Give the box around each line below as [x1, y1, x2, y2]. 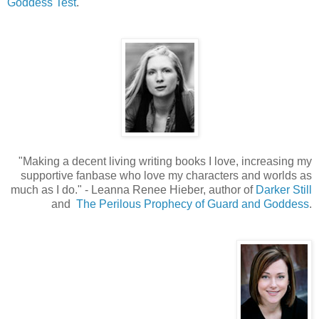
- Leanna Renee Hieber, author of [82, 184, 256, 197]
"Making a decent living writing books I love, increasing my [19, 155, 312, 168]
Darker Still [256, 184, 312, 197]
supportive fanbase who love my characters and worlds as [21, 169, 312, 182]
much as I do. [11, 184, 78, 197]
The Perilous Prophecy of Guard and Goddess [76, 198, 309, 211]
